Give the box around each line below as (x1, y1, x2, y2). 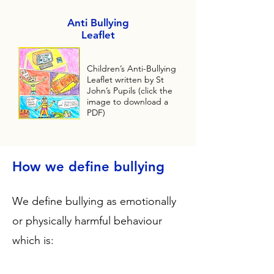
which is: (12, 234, 54, 247)
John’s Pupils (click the (87, 85, 172, 96)
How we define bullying (12, 158, 165, 175)
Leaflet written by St (87, 74, 164, 85)
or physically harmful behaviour (12, 214, 162, 228)
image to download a (87, 96, 168, 107)
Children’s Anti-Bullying (87, 63, 176, 74)
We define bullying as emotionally (12, 194, 176, 208)
